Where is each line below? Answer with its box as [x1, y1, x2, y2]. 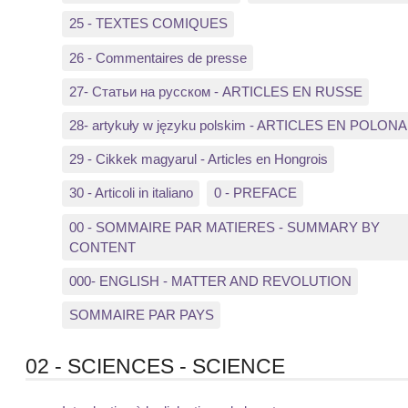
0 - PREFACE [213, 185, 297, 201]
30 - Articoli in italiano [68, 185, 193, 201]
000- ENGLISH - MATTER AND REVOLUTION [68, 272, 352, 289]
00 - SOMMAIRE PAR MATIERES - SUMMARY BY [68, 219, 380, 235]
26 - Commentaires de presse [68, 49, 247, 66]
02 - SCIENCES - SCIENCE [25, 354, 285, 379]
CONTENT [68, 239, 136, 255]
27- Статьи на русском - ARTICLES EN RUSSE [68, 83, 362, 99]
